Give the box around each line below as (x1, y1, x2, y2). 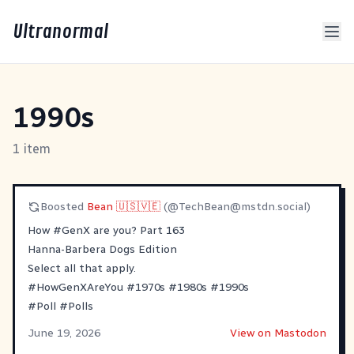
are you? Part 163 (90, 224, 185, 237)
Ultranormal (13, 20, 108, 43)
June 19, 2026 (28, 326, 100, 340)
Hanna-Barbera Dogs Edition (28, 243, 177, 256)
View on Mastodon (230, 326, 326, 340)
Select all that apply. (28, 262, 136, 275)
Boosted (40, 200, 87, 213)
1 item (13, 141, 51, 156)
